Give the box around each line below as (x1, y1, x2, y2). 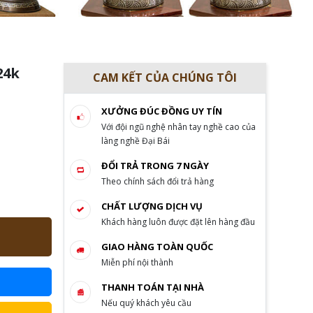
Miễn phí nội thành (101, 256, 173, 269)
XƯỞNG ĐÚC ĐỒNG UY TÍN (101, 105, 222, 118)
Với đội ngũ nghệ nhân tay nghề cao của (101, 121, 256, 133)
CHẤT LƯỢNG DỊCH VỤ (101, 200, 203, 213)
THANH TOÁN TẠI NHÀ (101, 281, 204, 294)
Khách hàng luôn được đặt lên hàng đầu (101, 216, 255, 228)
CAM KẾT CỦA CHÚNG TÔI (92, 70, 237, 86)
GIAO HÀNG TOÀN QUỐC (101, 240, 213, 254)
